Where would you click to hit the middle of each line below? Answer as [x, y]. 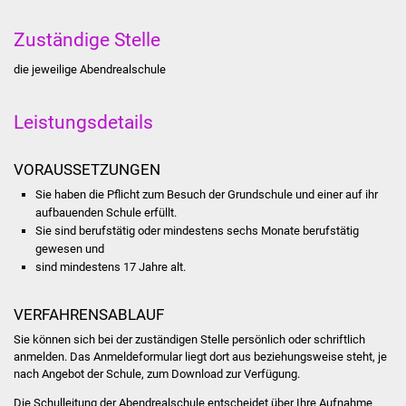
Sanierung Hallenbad [278, 228]
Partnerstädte [257, 100]
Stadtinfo [230, 16]
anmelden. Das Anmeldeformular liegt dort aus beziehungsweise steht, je [200, 356]
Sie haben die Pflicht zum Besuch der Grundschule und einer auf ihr [206, 194]
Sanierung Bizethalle [277, 270]
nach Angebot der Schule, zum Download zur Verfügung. [156, 373]
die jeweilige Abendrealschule [89, 69]
